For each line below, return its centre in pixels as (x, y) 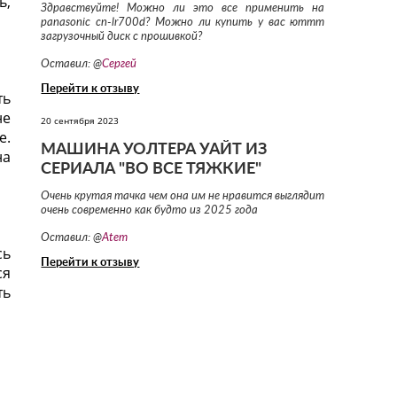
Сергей (120, 65)
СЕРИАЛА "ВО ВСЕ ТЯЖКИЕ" (152, 170)
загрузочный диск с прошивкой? (122, 37)
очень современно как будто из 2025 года (150, 211)
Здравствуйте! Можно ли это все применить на (183, 9)
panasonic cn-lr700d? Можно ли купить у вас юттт (183, 23)
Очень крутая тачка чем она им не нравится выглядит (183, 197)
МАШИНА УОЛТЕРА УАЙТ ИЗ (154, 150)
